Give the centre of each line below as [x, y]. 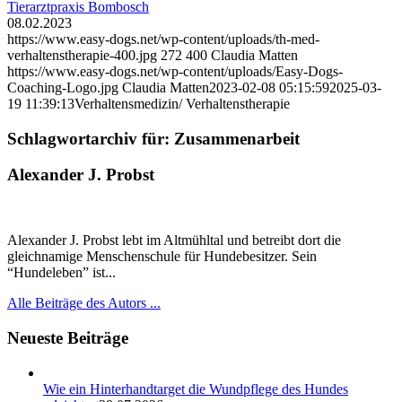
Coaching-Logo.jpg [63, 87]
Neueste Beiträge [68, 337]
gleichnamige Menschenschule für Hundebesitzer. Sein [162, 257]
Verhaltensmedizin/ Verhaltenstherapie [182, 103]
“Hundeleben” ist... [61, 273]
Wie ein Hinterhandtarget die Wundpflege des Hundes [196, 389]
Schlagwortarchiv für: [91, 138]
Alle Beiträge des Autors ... [84, 303]
